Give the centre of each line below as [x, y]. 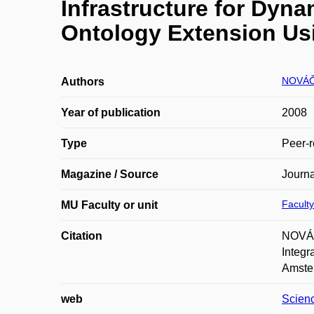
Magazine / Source [110, 174]
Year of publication [111, 112]
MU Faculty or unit [109, 205]
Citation [82, 236]
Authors [83, 82]
